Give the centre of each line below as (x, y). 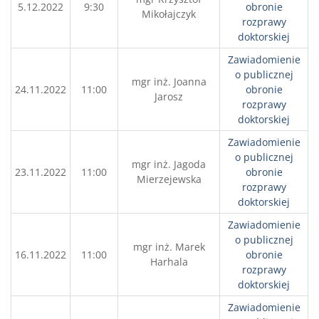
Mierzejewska (169, 179)
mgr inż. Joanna (169, 82)
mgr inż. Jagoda (169, 164)
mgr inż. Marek (169, 247)
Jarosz (169, 96)
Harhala (169, 262)
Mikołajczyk (169, 14)
